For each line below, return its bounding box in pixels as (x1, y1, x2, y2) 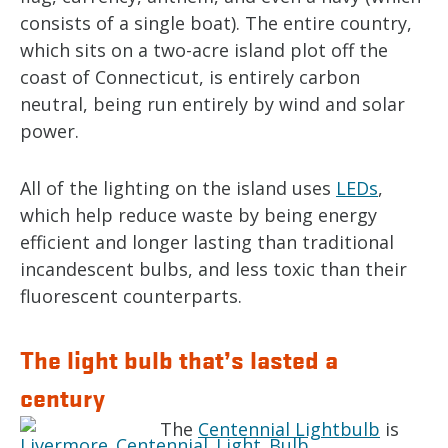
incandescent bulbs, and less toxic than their (20, 257, 407, 281)
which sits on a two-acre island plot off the (20, 38, 388, 62)
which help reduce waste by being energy (20, 203, 377, 227)
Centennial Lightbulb (198, 417, 380, 441)
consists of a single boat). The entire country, (20, 11, 412, 35)
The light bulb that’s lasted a (20, 342, 338, 376)
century (20, 380, 111, 414)
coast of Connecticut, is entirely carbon (20, 65, 360, 89)
